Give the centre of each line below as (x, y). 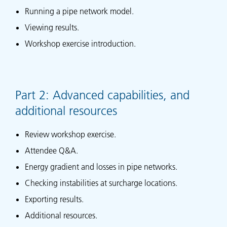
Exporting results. (54, 199)
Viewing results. (52, 28)
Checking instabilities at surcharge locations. (101, 183)
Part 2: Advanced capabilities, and (102, 95)
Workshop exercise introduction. (81, 44)
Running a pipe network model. (80, 11)
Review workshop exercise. (71, 134)
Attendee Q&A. (52, 150)
